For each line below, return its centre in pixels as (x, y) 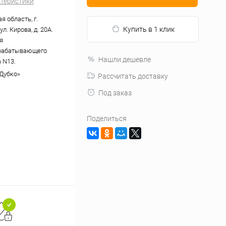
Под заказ (115, 93)
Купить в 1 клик (149, 29)
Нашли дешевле (125, 60)
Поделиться (107, 119)
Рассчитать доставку (133, 76)
